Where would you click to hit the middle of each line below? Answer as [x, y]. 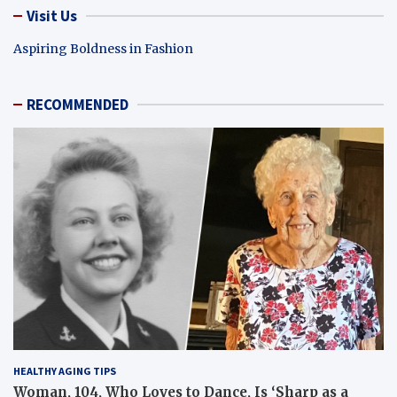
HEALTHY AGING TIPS [65, 370]
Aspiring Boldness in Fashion [103, 48]
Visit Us [52, 16]
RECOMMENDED [78, 104]
